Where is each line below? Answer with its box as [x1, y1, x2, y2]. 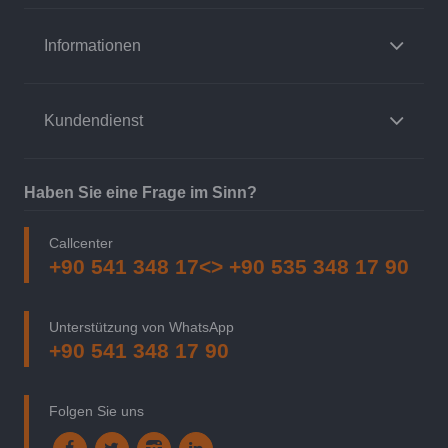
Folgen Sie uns [49, 402, 144, 419]
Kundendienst [44, 111, 143, 129]
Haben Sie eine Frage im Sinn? [24, 184, 257, 202]
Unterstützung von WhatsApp [49, 319, 234, 336]
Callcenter [49, 235, 113, 252]
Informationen [44, 36, 141, 54]
